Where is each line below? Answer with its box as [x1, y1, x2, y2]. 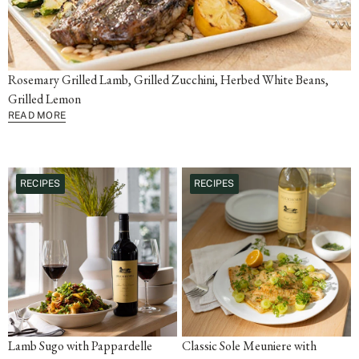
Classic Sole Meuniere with [182, 337, 317, 354]
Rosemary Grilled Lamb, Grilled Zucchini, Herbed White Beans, [8, 71, 329, 88]
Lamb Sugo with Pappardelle [8, 337, 152, 354]
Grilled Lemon [8, 91, 81, 107]
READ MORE [8, 110, 67, 121]
